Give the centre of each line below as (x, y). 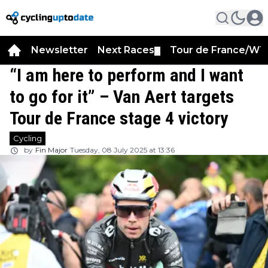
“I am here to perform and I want (127, 75)
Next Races (126, 50)
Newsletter (60, 50)
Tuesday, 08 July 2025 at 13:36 (122, 150)
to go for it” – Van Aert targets (122, 97)
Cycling (28, 138)
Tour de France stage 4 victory (119, 118)
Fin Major (51, 150)
